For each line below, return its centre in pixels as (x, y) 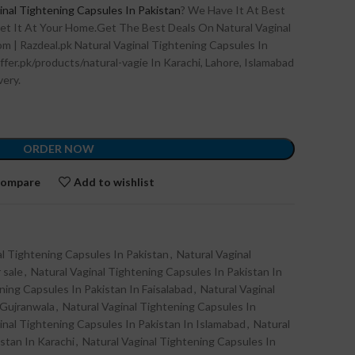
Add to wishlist (115, 181)
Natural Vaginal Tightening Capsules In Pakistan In (157, 271)
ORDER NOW (59, 149)
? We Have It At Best (233, 10)
